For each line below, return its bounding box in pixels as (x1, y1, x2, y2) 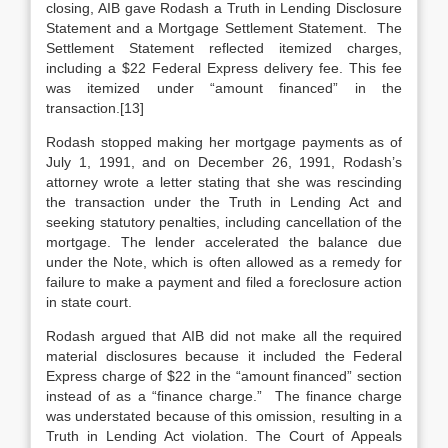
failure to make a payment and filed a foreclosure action (46, 274, 402, 290)
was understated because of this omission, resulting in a (46, 408, 402, 424)
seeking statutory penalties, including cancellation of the (46, 214, 402, 230)
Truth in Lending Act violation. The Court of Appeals (46, 428, 402, 444)
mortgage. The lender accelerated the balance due (46, 234, 402, 250)
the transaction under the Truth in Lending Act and (46, 194, 402, 210)
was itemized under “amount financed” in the (46, 80, 402, 96)
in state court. (46, 294, 132, 310)
